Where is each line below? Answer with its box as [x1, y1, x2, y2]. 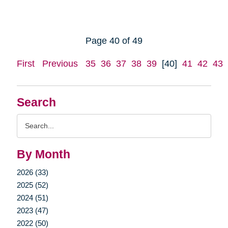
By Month [16, 148, 70, 161]
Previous [42, 58, 78, 69]
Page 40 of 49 [85, 35, 142, 46]
